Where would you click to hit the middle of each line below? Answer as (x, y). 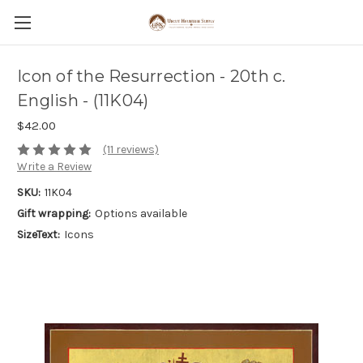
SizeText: (38, 235)
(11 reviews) (130, 150)
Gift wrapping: (54, 214)
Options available (141, 214)
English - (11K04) (83, 101)
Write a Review (54, 167)
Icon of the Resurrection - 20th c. (152, 77)
